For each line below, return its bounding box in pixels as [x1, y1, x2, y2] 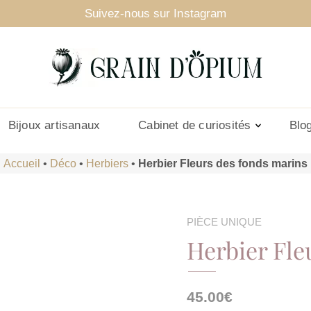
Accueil [3, 157, 40, 169]
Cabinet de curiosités [138, 119, 251, 133]
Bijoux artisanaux [8, 119, 101, 133]
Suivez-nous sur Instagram [84, 6, 227, 20]
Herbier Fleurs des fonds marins [138, 157, 308, 169]
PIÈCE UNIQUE [186, 217, 262, 228]
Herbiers [86, 157, 128, 169]
